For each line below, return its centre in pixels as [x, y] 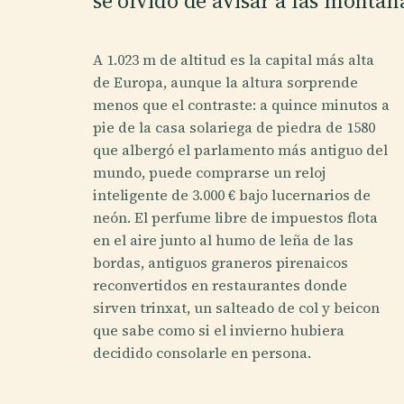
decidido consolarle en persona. [202, 353]
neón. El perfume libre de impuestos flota [235, 217]
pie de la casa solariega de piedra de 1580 [234, 127]
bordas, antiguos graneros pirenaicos [220, 262]
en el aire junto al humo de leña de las [223, 240]
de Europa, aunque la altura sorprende [225, 82]
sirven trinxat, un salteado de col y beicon [236, 308]
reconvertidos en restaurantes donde [220, 285]
